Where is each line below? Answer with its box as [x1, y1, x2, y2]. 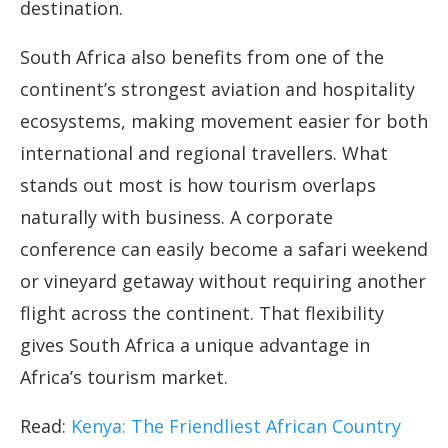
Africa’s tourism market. [20, 365, 228, 390]
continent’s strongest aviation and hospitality [20, 77, 415, 102]
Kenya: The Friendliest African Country [71, 414, 401, 439]
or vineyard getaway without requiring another [20, 269, 426, 294]
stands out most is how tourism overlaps [20, 173, 376, 198]
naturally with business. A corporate [20, 205, 333, 230]
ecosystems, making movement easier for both [20, 109, 428, 134]
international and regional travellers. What [20, 141, 388, 166]
